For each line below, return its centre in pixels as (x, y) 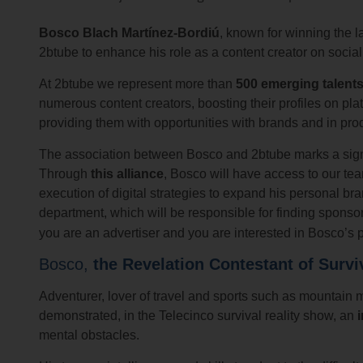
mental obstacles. (89, 335)
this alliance (127, 173)
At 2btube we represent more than (137, 84)
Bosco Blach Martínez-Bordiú (129, 33)
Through (65, 173)
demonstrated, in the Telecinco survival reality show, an (198, 316)
